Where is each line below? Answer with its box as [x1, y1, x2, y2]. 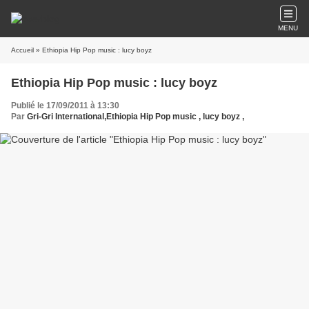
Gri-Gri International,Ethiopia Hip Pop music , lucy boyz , [27, 112, 244, 121]
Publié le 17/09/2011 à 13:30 [11, 101, 119, 110]
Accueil [11, 46, 34, 54]
